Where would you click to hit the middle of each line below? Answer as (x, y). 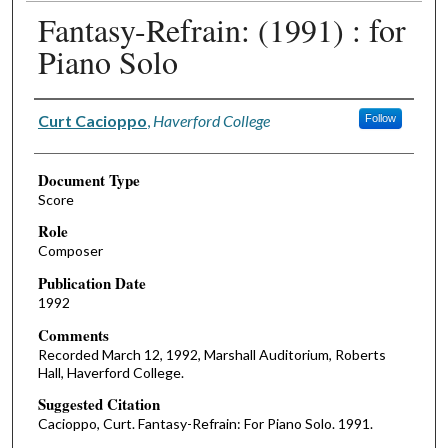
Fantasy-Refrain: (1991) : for (221, 29)
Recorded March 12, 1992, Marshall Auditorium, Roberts (211, 354)
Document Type (88, 179)
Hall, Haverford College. (110, 372)
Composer (70, 251)
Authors (58, 113)
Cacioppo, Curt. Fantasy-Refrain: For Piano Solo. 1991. (205, 424)
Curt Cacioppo (92, 120)
